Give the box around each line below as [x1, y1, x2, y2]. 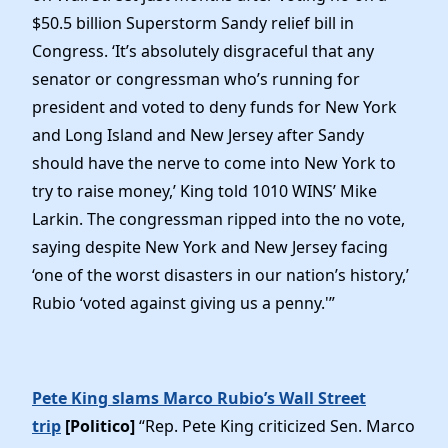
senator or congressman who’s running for [32, 68, 360, 91]
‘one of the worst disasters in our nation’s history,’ [32, 264, 409, 287]
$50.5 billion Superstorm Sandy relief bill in [32, 12, 354, 35]
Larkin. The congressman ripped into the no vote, [32, 208, 405, 231]
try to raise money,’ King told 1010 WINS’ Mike [32, 180, 377, 203]
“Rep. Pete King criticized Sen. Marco [139, 414, 415, 437]
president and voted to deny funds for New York [32, 96, 397, 119]
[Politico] [61, 414, 139, 437]
